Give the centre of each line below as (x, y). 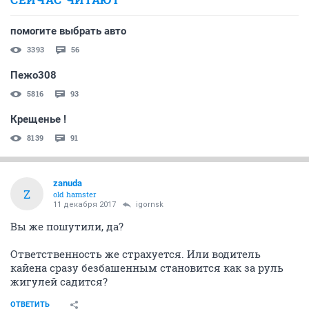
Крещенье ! (38, 119)
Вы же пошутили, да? (67, 226)
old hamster (75, 194)
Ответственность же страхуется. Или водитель (136, 254)
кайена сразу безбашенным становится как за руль (147, 268)
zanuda (68, 183)
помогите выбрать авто (68, 31)
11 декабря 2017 (84, 205)
